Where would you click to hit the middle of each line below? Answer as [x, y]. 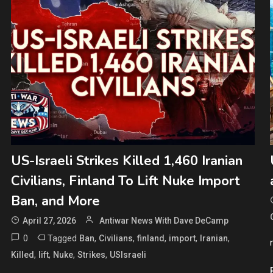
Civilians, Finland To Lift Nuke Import [125, 181]
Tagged [63, 238]
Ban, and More [55, 201]
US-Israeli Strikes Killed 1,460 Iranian [126, 161]
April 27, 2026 [49, 220]
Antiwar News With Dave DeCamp [164, 220]
